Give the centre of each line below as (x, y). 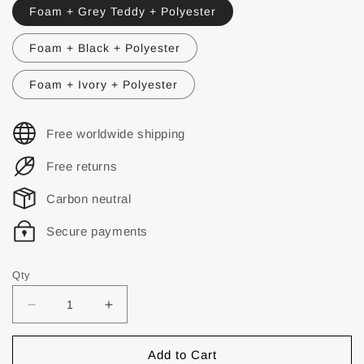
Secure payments (97, 231)
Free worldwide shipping (116, 133)
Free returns (82, 166)
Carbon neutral (89, 198)
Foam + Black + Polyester (105, 48)
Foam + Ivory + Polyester (104, 84)
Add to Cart (182, 354)
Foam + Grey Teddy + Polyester (123, 11)
